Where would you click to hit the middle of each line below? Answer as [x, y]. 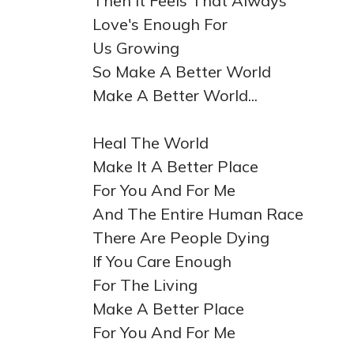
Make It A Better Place [175, 166]
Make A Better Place [168, 309]
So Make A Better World [182, 72]
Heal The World [151, 143]
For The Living [145, 285]
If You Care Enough [162, 261]
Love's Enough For [160, 24]
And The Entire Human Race [198, 214]
